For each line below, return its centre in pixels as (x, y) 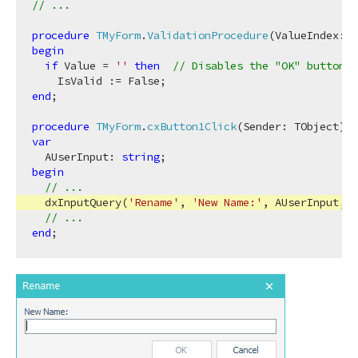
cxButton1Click (192, 126)
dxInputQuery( (80, 202)
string (141, 157)
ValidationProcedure (208, 35)
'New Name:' (227, 202)
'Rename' (153, 202)
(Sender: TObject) (291, 126)
